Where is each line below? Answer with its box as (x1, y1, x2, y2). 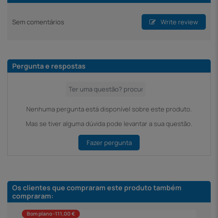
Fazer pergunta (86, 138, 132, 147)
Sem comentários (12, 17, 64, 26)
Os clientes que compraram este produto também (12, 183, 182, 193)
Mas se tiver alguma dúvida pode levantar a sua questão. (26, 119, 192, 128)
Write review (159, 17, 198, 26)
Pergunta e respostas (12, 61, 86, 71)
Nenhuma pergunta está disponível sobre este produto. (26, 105, 192, 114)
